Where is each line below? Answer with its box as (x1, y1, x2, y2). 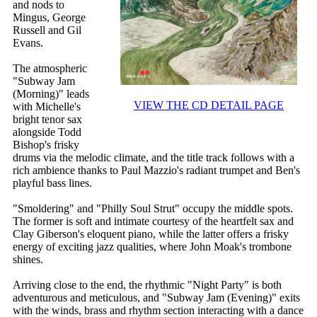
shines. (13, 253, 43, 266)
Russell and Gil (13, 24, 81, 37)
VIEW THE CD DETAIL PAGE (134, 99, 284, 112)
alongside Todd (13, 126, 81, 139)
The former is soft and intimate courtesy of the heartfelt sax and (13, 215, 294, 228)
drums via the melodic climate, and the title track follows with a (13, 151, 294, 164)
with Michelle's (13, 100, 81, 113)
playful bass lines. (13, 177, 92, 190)
